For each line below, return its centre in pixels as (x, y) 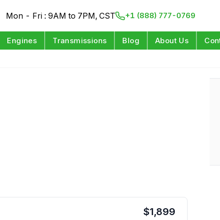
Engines (22, 41)
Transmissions (80, 41)
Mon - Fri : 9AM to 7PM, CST (61, 16)
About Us (172, 41)
